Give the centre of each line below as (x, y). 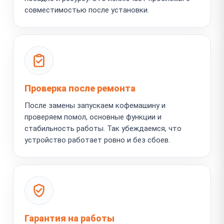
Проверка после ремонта (80, 88)
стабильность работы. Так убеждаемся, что (103, 128)
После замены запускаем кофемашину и (95, 105)
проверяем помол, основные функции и (93, 117)
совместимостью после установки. (87, 10)
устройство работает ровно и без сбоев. (97, 140)
